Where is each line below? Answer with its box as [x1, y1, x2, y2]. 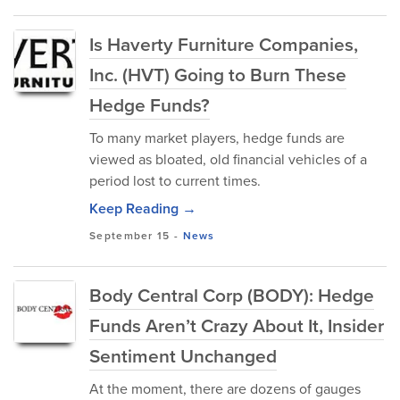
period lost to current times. [89, 171, 261, 191]
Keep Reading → [89, 198, 196, 219]
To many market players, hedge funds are [89, 128, 345, 148]
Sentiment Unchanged [89, 342, 277, 370]
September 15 [89, 228, 171, 244]
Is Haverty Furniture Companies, [89, 30, 358, 58]
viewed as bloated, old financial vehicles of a [89, 149, 367, 170]
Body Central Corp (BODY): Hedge [89, 281, 374, 309]
